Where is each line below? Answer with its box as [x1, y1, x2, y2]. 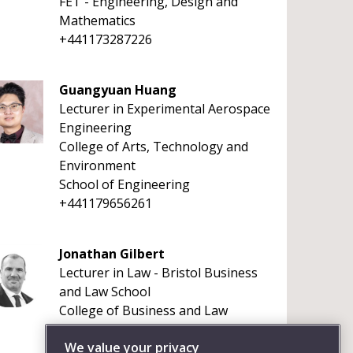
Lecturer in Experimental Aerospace [58, 100, 270, 117]
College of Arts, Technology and [58, 138, 248, 155]
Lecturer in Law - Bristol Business [58, 264, 258, 281]
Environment [58, 157, 136, 174]
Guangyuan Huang [58, 81, 176, 98]
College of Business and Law [58, 302, 228, 319]
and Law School [58, 283, 150, 300]
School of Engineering [58, 176, 190, 193]
